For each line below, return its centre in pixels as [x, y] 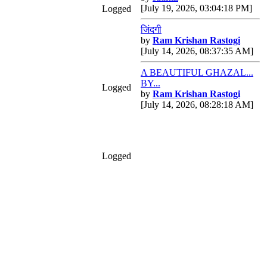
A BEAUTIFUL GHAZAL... [197, 72]
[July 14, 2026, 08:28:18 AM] [197, 105]
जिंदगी [151, 30]
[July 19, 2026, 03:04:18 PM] [196, 8]
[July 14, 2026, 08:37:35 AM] [197, 51]
